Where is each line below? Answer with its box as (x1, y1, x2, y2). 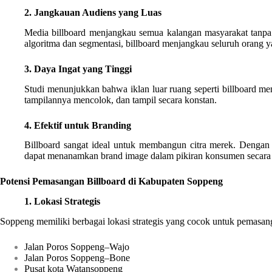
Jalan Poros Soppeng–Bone (24, 253, 130, 263)
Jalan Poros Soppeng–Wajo (24, 242, 129, 253)
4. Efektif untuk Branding (24, 120, 131, 131)
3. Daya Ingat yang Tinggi (24, 63, 132, 74)
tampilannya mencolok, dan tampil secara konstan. (24, 94, 217, 105)
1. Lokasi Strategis (24, 196, 100, 207)
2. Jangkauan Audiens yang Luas (24, 7, 161, 18)
